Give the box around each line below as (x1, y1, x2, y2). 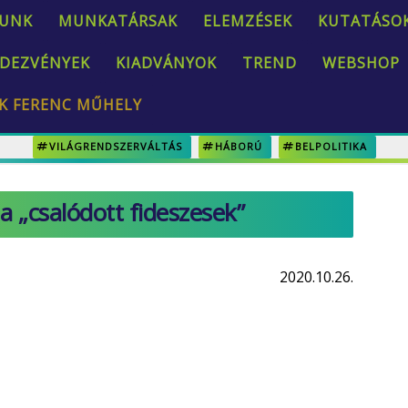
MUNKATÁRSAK (58, 11, 178, 31)
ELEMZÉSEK (203, 11, 292, 31)
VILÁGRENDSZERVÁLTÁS (48, 139, 182, 153)
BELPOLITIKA (294, 139, 367, 153)
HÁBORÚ (214, 139, 262, 153)
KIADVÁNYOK (116, 53, 217, 73)
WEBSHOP (322, 53, 400, 73)
